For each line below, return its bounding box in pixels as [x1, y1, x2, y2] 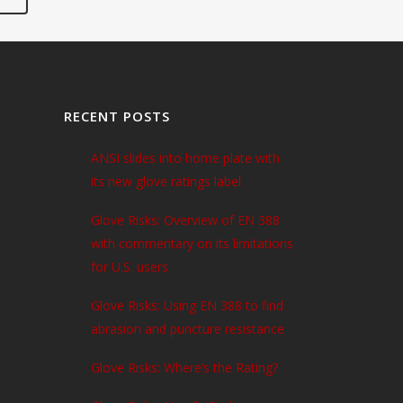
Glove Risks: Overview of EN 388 [91, 211, 280, 229]
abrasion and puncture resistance [91, 320, 284, 338]
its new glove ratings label [91, 173, 241, 191]
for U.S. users [91, 258, 168, 276]
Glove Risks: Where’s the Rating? [91, 359, 278, 377]
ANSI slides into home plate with [91, 149, 280, 167]
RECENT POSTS [64, 107, 170, 126]
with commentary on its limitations [91, 235, 293, 253]
